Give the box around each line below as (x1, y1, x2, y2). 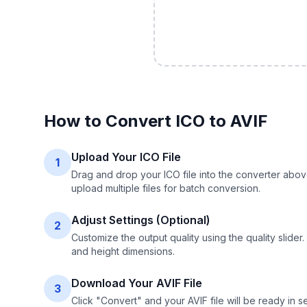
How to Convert (44, 111, 175, 131)
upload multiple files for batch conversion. (71, 182, 260, 194)
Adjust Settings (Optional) (71, 213, 210, 227)
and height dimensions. (71, 245, 175, 257)
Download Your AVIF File (71, 276, 202, 290)
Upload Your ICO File (71, 150, 181, 164)
